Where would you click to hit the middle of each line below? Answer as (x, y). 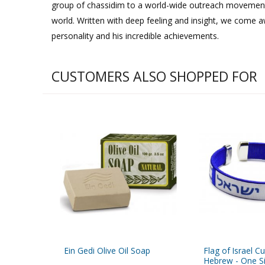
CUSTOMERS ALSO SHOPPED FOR (154, 76)
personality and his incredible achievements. (135, 36)
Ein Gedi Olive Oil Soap (107, 251)
